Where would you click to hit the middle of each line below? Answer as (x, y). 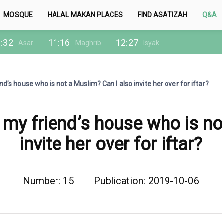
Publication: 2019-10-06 (146, 181)
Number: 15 (49, 181)
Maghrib (88, 42)
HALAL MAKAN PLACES (85, 15)
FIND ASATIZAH (163, 15)
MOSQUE (18, 15)
